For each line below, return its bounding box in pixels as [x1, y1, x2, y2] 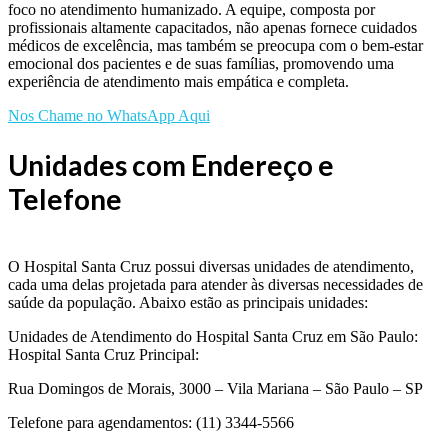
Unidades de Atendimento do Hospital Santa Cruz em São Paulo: [8, 327, 418, 345]
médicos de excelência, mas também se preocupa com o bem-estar [8, 37, 423, 55]
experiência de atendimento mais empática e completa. [8, 73, 349, 91]
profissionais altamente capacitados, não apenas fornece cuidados [8, 19, 417, 37]
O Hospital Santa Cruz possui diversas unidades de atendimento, [8, 257, 414, 275]
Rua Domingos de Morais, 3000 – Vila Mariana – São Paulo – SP [8, 379, 423, 397]
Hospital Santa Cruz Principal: [8, 345, 199, 363]
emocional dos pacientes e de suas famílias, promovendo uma [8, 55, 394, 73]
